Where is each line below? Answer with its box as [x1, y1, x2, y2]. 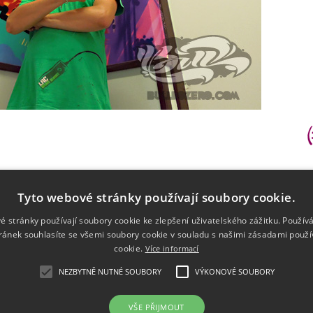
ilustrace [143, 276, 177, 287]
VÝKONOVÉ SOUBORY [194, 266, 275, 277]
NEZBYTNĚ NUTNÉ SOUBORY [58, 266, 161, 277]
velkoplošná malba [57, 276, 133, 287]
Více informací [145, 243, 199, 254]
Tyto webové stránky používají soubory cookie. [17, 189, 296, 205]
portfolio [57, 292, 89, 303]
